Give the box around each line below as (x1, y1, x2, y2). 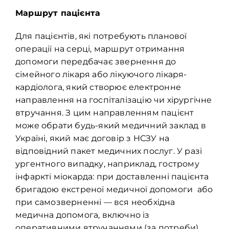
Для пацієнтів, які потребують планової (15, 31, 187, 41)
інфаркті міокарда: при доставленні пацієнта (15, 172, 209, 182)
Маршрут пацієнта (15, 8, 101, 18)
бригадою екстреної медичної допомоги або (15, 185, 213, 195)
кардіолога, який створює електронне (15, 82, 181, 93)
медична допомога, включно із (15, 210, 150, 220)
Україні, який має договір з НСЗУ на (15, 133, 169, 144)
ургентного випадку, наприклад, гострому (15, 159, 199, 169)
